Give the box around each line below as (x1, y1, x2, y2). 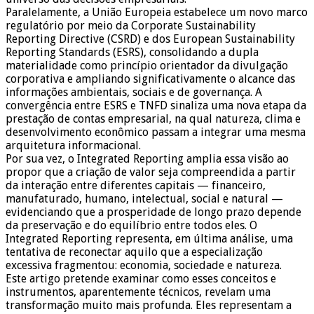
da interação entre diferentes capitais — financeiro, (6, 179, 266, 193)
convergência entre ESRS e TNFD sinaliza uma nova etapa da (6, 99, 306, 113)
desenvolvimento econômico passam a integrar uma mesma (6, 125, 306, 139)
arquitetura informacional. (6, 139, 141, 153)
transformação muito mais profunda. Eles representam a (6, 299, 292, 313)
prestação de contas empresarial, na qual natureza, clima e (6, 112, 301, 126)
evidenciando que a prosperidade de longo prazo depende (6, 205, 301, 219)
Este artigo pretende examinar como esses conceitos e (6, 272, 276, 286)
